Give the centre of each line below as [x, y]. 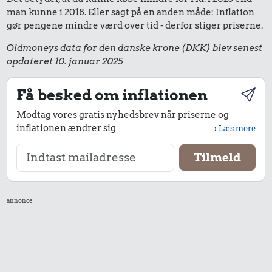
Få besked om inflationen [112, 95]
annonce [20, 200]
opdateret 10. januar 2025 [65, 61]
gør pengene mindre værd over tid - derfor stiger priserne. [135, 25]
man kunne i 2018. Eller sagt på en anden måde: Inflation [131, 12]
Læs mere [237, 128]
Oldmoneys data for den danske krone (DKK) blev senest [135, 48]
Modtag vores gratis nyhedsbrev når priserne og [123, 115]
